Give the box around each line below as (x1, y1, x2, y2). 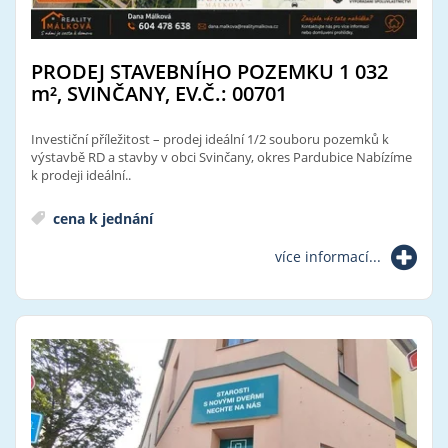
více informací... (275, 246, 381, 266)
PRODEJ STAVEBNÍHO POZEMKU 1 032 (31, 57, 388, 85)
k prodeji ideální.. (31, 165, 131, 184)
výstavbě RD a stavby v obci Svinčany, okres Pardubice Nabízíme (31, 147, 412, 166)
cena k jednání (49, 208, 153, 228)
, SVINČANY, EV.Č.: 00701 (57, 79, 287, 107)
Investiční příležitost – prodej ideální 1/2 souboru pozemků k (31, 129, 389, 148)
